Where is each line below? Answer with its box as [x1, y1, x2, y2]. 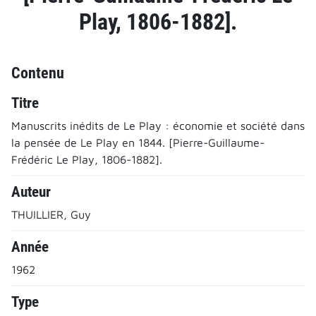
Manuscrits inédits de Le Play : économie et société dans [11, 119, 305, 132]
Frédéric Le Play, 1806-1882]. [11, 152, 162, 166]
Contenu [11, 63, 64, 82]
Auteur [11, 183, 51, 200]
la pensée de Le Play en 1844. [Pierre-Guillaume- [11, 135, 265, 149]
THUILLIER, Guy [11, 207, 91, 221]
